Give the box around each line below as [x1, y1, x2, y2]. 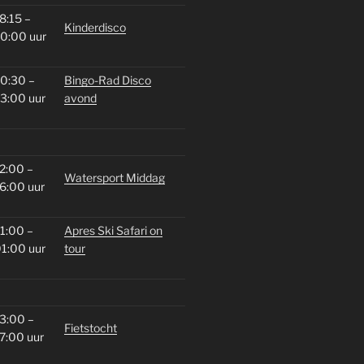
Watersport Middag [63, 170, 165, 184]
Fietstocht [63, 320, 117, 335]
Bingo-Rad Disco [63, 72, 151, 87]
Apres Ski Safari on [63, 223, 162, 237]
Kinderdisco [63, 19, 126, 34]
